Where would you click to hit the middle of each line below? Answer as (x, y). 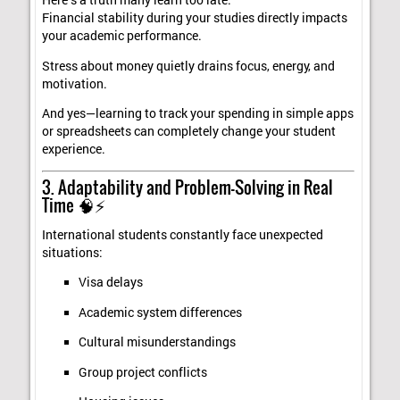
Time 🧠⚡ (74, 205)
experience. (74, 150)
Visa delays (110, 283)
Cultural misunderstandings (157, 342)
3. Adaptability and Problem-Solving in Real (188, 187)
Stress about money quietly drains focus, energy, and (189, 66)
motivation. (75, 83)
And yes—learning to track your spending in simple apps (198, 114)
